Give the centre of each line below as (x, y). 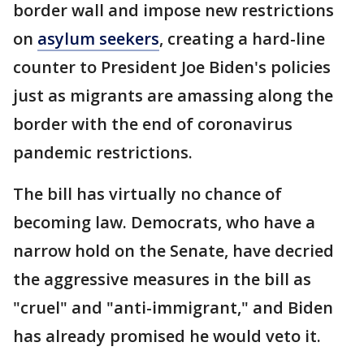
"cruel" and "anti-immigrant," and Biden (173, 308)
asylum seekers (98, 39)
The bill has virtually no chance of (147, 194)
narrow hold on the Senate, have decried (173, 251)
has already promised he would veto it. (167, 336)
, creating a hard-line (242, 39)
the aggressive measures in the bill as (162, 279)
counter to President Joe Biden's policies (172, 67)
